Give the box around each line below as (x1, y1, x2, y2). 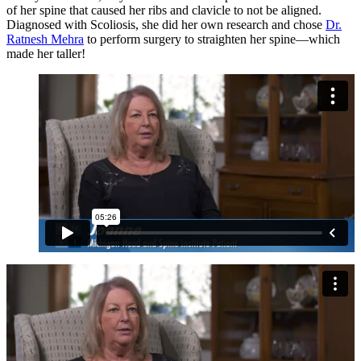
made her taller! (6, 46, 85, 60)
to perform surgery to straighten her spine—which (84, 31, 340, 46)
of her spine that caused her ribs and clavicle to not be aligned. (6, 2, 322, 17)
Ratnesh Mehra (6, 31, 84, 46)
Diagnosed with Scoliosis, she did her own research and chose (6, 17, 326, 31)
